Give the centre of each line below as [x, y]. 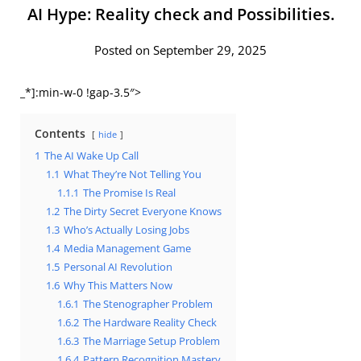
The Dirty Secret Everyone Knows [143, 211]
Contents [60, 133]
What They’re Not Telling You [133, 174]
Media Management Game [127, 248]
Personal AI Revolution [118, 267]
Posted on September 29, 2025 [180, 50]
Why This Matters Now [118, 285]
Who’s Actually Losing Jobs [127, 230]
